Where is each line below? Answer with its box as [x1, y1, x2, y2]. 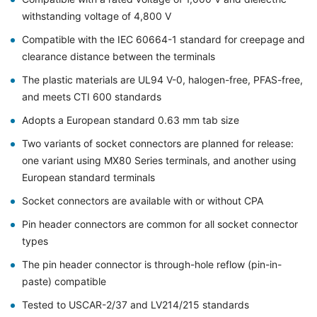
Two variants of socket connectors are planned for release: [22, 137, 294, 149]
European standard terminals [22, 171, 155, 183]
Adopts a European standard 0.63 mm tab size [22, 114, 239, 126]
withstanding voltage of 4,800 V [22, 10, 171, 22]
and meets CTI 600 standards [22, 91, 161, 103]
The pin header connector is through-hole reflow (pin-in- [22, 258, 282, 270]
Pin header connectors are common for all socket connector [22, 218, 298, 230]
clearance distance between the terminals [22, 50, 215, 62]
